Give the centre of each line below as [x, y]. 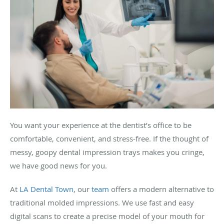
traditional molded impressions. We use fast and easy [102, 202]
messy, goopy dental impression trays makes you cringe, [107, 152]
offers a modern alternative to [161, 189]
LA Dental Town [46, 189]
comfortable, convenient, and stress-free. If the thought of [109, 138]
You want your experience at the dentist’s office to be [101, 125]
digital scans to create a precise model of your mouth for [107, 216]
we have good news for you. [58, 165]
